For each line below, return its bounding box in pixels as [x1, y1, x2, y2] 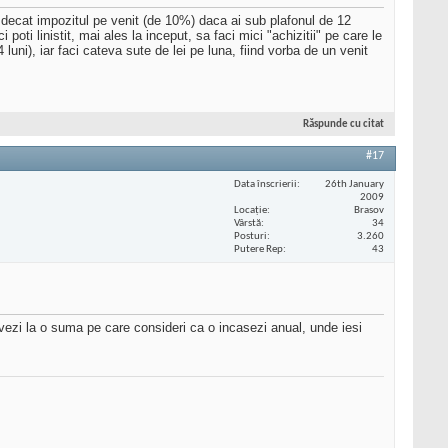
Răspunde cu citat [303, 119, 384, 131]
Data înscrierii [234, 178, 297, 190]
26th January [325, 178, 384, 190]
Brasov [354, 204, 384, 216]
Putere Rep [234, 243, 283, 255]
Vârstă [234, 217, 261, 229]
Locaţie [234, 204, 267, 216]
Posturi [234, 230, 267, 242]
